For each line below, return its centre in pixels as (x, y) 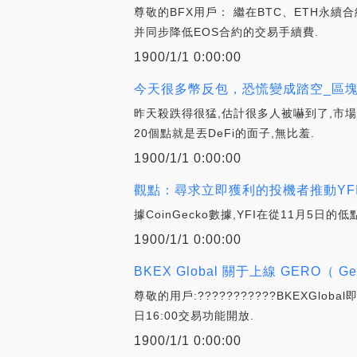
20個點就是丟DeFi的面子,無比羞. (224, 133)
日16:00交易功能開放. (194, 316)
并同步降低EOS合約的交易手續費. (226, 32)
